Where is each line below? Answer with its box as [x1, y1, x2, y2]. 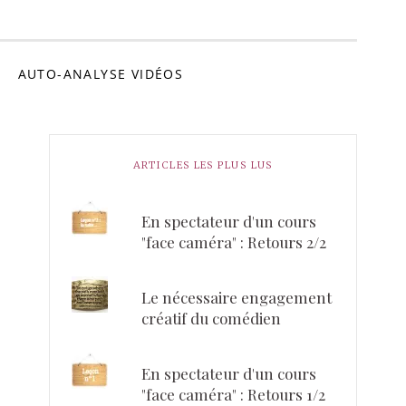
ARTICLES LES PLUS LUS [132, 158, 274, 171]
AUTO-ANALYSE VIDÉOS [17, 64, 184, 82]
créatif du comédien [141, 307, 282, 328]
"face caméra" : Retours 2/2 [141, 231, 327, 252]
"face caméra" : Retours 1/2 [141, 383, 326, 404]
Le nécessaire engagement [141, 286, 333, 307]
